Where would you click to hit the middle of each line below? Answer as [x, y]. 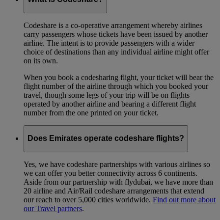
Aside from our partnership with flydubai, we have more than [118, 182]
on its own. [41, 60]
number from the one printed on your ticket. [91, 112]
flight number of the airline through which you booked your [116, 86]
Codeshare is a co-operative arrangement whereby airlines [113, 25]
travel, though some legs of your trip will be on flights [107, 95]
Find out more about [184, 199]
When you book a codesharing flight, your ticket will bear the [119, 77]
